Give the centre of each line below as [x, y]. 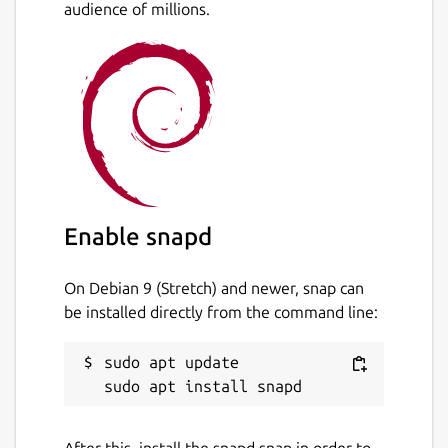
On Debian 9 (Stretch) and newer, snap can [214, 287]
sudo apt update [171, 361]
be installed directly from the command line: [221, 311]
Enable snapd [138, 236]
